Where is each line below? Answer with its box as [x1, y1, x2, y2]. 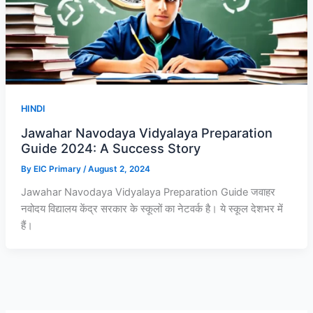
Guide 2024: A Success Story [20, 140, 201, 156]
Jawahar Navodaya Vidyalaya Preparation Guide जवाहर [20, 185, 275, 198]
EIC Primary [33, 163, 83, 174]
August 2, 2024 [87, 163, 150, 174]
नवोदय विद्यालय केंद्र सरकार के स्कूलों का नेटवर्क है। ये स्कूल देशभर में [20, 202, 283, 215]
